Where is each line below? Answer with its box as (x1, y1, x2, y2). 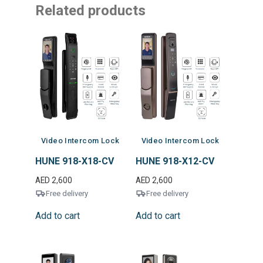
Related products (35, 2, 146, 19)
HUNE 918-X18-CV (35, 155, 114, 167)
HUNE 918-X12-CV (135, 155, 214, 167)
